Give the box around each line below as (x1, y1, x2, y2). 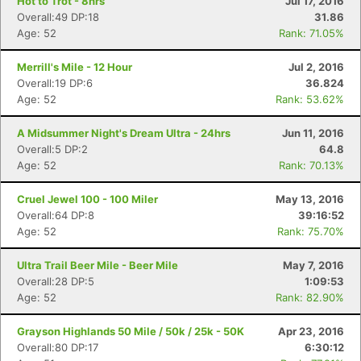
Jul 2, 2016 (288, 60, 344, 73)
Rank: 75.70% (277, 225, 344, 238)
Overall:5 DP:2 (17, 143, 88, 156)
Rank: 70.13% (279, 159, 344, 172)
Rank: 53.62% (276, 93, 344, 106)
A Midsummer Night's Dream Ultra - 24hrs (17, 127, 230, 139)
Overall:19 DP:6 (17, 77, 93, 89)
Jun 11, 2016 (282, 127, 344, 139)
